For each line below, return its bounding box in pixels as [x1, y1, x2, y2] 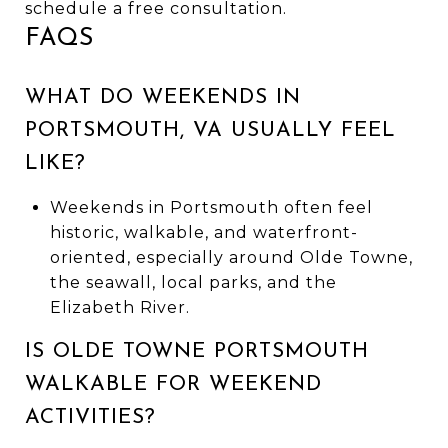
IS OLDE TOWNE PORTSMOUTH [25, 340, 369, 362]
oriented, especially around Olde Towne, [49, 247, 413, 267]
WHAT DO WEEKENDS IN [25, 86, 301, 108]
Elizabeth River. [49, 297, 190, 317]
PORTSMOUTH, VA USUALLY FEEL [25, 119, 396, 141]
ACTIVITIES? [25, 406, 156, 428]
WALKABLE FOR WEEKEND [25, 373, 322, 395]
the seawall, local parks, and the [49, 272, 337, 292]
